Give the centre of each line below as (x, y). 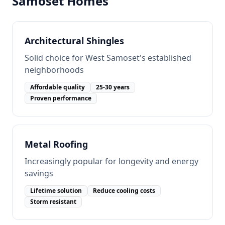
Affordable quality (58, 87)
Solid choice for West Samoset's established (108, 58)
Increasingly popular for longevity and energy (111, 161)
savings (39, 173)
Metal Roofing (56, 144)
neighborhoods (54, 70)
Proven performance (61, 98)
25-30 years (113, 87)
